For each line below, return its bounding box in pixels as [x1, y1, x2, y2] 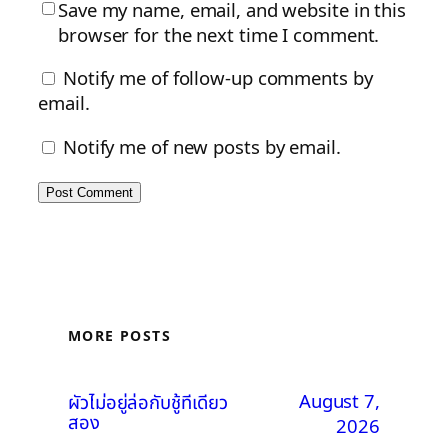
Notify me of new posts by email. [62, 133, 341, 159]
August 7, [298, 387, 380, 413]
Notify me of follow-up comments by [62, 65, 373, 91]
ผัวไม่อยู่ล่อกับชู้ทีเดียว [68, 388, 228, 417]
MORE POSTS [68, 325, 171, 345]
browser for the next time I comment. [58, 21, 380, 47]
